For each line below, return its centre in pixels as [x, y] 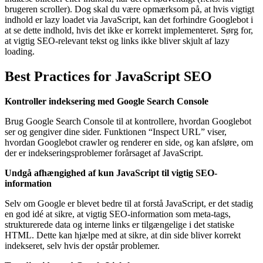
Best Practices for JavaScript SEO [108, 77]
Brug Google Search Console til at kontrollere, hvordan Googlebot [128, 122]
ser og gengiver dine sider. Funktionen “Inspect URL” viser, [116, 132]
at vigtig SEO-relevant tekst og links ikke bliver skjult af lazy [117, 41]
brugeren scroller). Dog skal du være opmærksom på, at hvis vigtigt [129, 9]
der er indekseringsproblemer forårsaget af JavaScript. [104, 153]
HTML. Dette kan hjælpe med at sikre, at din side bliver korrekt [123, 235]
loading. [20, 52]
